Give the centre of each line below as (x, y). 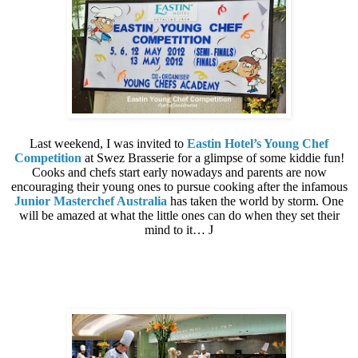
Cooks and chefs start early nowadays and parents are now (179, 173)
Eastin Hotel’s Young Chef (258, 144)
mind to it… (177, 230)
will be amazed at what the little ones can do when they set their (179, 216)
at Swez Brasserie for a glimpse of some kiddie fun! (213, 158)
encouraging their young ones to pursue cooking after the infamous (179, 187)
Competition (48, 158)
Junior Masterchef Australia (91, 201)
